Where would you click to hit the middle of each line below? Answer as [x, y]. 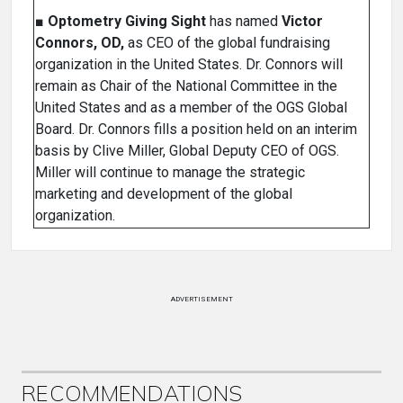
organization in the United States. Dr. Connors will [189, 65]
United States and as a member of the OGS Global [191, 108]
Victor [302, 22]
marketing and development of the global [164, 194]
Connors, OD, [80, 43]
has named [244, 22]
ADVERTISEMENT [201, 300]
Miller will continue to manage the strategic [170, 173]
